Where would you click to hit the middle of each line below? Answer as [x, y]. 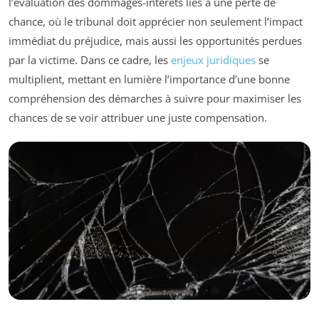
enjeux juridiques [213, 60]
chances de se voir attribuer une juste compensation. [138, 118]
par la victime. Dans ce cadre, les [90, 60]
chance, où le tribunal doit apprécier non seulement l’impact [156, 22]
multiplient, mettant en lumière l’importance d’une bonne [149, 79]
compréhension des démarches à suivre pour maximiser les [155, 99]
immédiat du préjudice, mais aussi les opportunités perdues [155, 41]
